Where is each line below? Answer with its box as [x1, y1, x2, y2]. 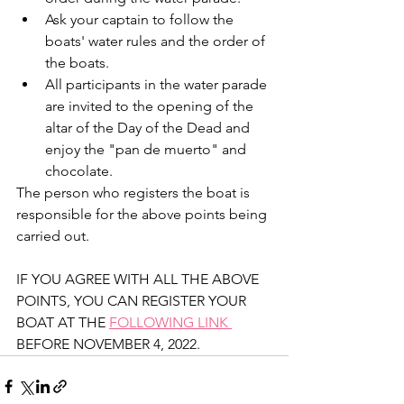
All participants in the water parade [45, 76, 271, 94]
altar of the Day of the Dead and [45, 119, 253, 137]
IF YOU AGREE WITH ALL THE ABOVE [16, 271, 262, 289]
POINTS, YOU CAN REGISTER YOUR [16, 292, 250, 310]
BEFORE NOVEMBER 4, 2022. [16, 335, 204, 353]
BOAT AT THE [16, 314, 109, 332]
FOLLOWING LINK [109, 314, 232, 332]
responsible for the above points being [16, 206, 271, 224]
